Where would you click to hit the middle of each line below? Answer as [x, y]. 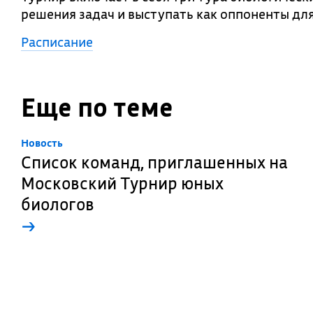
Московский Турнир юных [122, 183]
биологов [58, 204]
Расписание [57, 42]
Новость [42, 143]
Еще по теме [97, 107]
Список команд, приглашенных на [154, 162]
